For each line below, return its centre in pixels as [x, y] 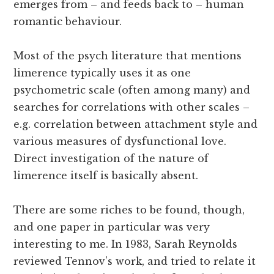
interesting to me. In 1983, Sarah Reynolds [126, 244]
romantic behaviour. [68, 22]
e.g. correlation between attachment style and [136, 124]
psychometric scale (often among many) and [132, 90]
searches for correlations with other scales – [132, 107]
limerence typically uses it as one [102, 73]
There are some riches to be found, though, [129, 210]
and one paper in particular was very [112, 227]
